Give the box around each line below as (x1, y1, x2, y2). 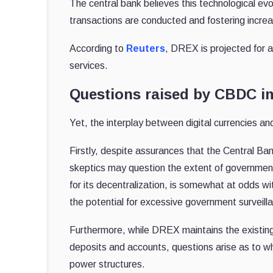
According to (69, 43, 126, 54)
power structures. (69, 258, 145, 269)
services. (69, 60, 108, 71)
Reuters (126, 43, 165, 54)
